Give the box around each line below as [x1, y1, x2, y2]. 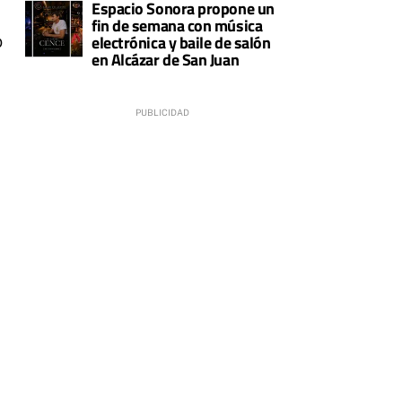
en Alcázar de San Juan [92, 47, 240, 72]
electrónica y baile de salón [92, 30, 271, 55]
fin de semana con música [92, 13, 263, 38]
